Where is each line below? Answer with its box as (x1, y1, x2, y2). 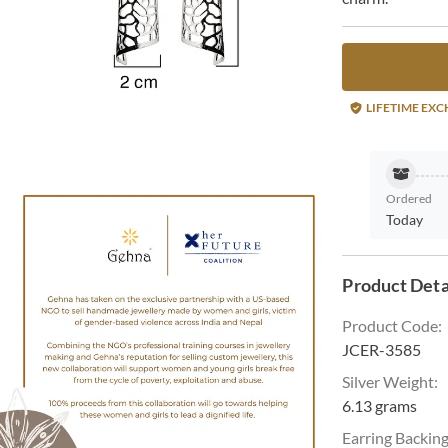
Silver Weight (342, 372, 435, 391)
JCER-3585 (342, 340, 422, 359)
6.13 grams (342, 396, 418, 415)
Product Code (342, 316, 439, 335)
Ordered (386, 191, 433, 206)
